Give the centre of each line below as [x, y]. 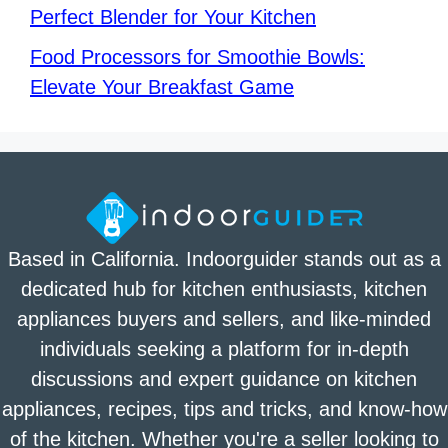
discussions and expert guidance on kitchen [224, 379]
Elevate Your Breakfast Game [162, 87]
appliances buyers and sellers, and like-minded [224, 319]
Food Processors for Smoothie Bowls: [197, 57]
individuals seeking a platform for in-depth [224, 349]
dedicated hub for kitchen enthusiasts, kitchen [224, 289]
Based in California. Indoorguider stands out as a [224, 259]
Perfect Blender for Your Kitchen [173, 17]
